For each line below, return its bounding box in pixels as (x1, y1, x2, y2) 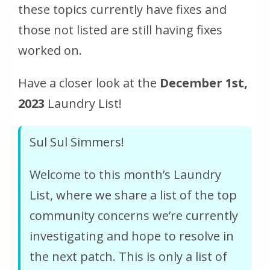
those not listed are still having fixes (18, 21, 222, 38)
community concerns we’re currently (30, 207, 238, 224)
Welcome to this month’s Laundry (30, 166, 221, 183)
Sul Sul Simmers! (30, 133, 124, 150)
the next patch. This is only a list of (30, 248, 227, 265)
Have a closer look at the (18, 74, 160, 91)
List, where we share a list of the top (30, 186, 237, 203)
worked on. (18, 42, 82, 58)
